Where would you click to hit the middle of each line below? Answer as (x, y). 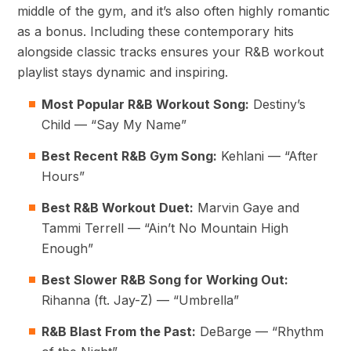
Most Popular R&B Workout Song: (145, 105)
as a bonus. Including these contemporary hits (156, 32)
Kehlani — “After (268, 156)
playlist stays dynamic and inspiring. (123, 72)
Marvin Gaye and (246, 208)
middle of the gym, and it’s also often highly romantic (174, 11)
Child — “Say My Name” (114, 125)
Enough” (67, 249)
